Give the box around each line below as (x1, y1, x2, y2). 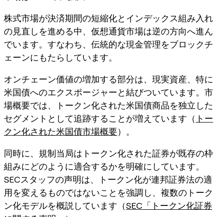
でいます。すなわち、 (4, 39, 91, 49)
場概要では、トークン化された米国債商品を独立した (4, 100, 213, 110)
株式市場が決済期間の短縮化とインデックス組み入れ (4, 13, 213, 23)
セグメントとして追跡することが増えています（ (4, 113, 196, 124)
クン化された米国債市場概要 (4, 126, 117, 137)
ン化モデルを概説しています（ (4, 200, 126, 211)
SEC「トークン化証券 (126, 200, 212, 211)
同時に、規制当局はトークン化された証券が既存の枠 (4, 148, 213, 158)
